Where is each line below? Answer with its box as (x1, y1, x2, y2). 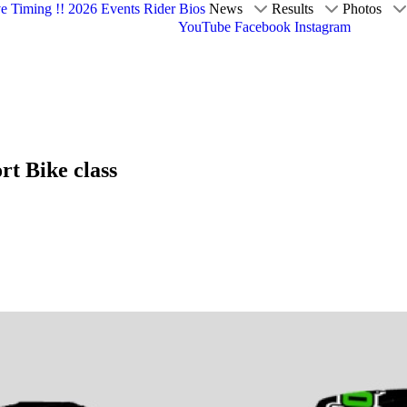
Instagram (294, 18, 352, 35)
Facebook (234, 18, 292, 35)
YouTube (178, 18, 232, 35)
